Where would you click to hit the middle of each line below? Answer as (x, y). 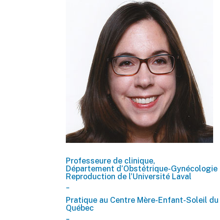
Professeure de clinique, (111, 161)
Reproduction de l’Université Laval (129, 177)
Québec (80, 208)
